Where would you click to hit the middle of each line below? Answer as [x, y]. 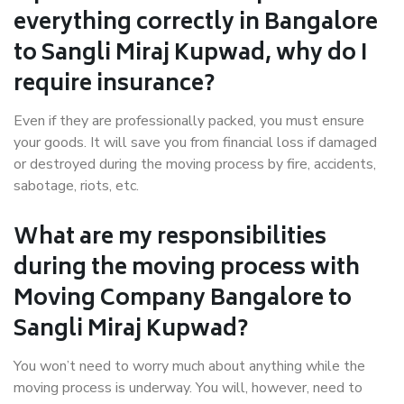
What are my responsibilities [170, 239]
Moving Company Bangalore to [183, 300]
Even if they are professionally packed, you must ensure [189, 121]
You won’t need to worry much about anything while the [189, 367]
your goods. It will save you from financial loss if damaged [195, 143]
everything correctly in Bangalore [196, 24]
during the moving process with [187, 270]
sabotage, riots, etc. [76, 186]
